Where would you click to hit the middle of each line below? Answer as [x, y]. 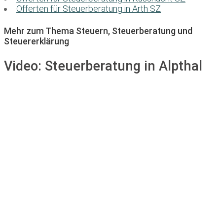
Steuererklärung [37, 41]
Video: [24, 66]
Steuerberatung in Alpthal [124, 66]
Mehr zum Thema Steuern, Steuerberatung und [98, 31]
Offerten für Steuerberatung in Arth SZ [89, 9]
